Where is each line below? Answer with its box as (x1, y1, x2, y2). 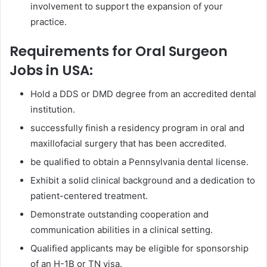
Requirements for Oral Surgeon (10, 41, 228, 61)
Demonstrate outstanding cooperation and (30, 209, 209, 221)
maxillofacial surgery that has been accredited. (30, 138, 226, 150)
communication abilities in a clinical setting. (30, 224, 213, 236)
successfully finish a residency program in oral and (30, 122, 244, 134)
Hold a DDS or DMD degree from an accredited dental (30, 88, 256, 100)
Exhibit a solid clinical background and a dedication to (30, 175, 255, 187)
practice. (30, 15, 67, 27)
